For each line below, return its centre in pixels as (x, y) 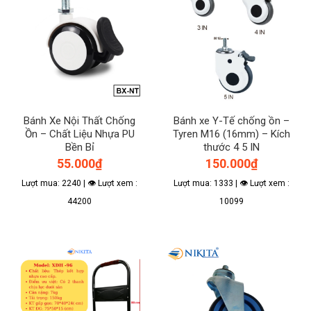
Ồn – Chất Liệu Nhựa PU (79, 134)
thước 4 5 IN (232, 148)
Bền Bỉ (79, 148)
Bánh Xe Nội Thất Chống (79, 121)
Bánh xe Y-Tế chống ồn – (232, 121)
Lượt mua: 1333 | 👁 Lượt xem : (232, 183)
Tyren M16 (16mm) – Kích (232, 134)
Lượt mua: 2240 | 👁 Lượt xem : (79, 183)
